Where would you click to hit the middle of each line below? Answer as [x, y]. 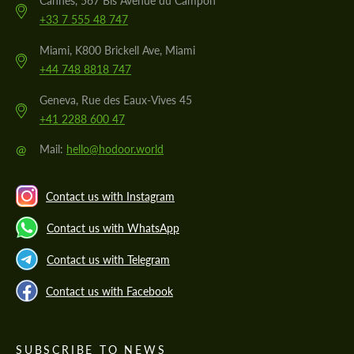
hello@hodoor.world [115, 149]
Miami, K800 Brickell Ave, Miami [117, 51]
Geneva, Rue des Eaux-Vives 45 [116, 100]
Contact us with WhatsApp [113, 228]
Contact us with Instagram [110, 196]
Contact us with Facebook [109, 291]
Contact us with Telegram [108, 259]
